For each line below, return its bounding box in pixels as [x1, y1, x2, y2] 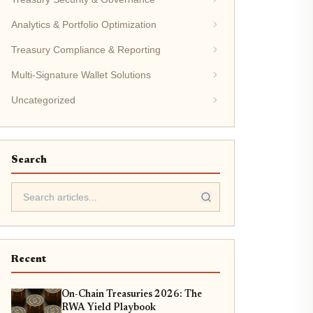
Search [10, 155, 47, 166]
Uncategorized [10, 94, 75, 105]
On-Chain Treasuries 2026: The [61, 290, 202, 300]
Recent [10, 254, 46, 265]
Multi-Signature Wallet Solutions [10, 69, 151, 80]
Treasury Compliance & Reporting [10, 44, 161, 55]
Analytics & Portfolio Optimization [10, 19, 156, 30]
